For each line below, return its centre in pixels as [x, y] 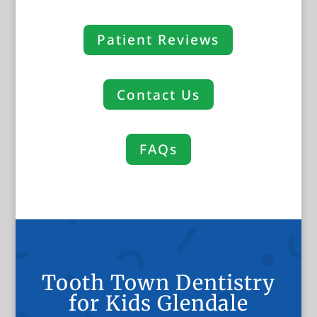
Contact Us [158, 94]
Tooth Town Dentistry [158, 282]
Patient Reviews [158, 40]
